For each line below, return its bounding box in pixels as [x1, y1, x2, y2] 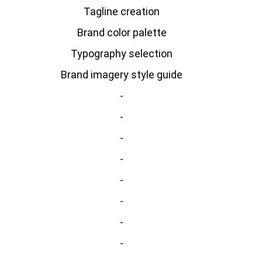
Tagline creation [84, 5, 160, 18]
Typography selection [71, 47, 173, 60]
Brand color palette [77, 26, 167, 39]
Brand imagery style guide [61, 68, 183, 81]
